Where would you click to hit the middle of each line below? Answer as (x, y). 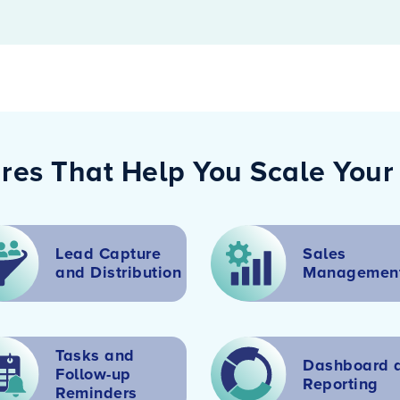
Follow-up (93, 375)
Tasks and (95, 356)
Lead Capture (108, 254)
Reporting (341, 383)
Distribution (136, 273)
